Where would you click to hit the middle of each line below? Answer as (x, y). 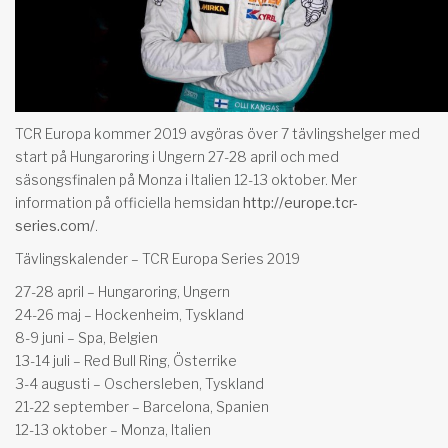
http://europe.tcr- (300, 203)
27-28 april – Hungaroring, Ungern (122, 292)
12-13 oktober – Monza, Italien (113, 430)
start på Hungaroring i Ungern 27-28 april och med (177, 157)
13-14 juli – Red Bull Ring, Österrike (126, 361)
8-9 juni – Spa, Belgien (86, 338)
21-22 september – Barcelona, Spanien (142, 407)
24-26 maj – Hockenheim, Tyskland (129, 315)
